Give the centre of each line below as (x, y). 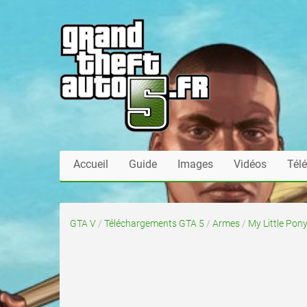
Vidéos (250, 164)
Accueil (91, 164)
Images (195, 164)
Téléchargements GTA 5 (154, 223)
